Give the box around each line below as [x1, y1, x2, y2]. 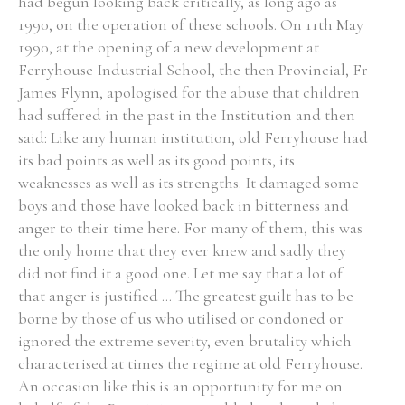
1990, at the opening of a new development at [18, 37, 319, 57]
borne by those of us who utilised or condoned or [18, 308, 344, 328]
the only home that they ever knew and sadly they [18, 240, 346, 260]
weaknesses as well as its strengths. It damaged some [18, 173, 359, 193]
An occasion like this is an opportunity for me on [18, 376, 343, 396]
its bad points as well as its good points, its [18, 150, 295, 170]
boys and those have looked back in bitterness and [18, 195, 349, 215]
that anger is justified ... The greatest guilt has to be [18, 286, 353, 306]
